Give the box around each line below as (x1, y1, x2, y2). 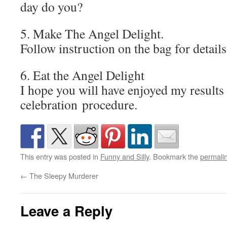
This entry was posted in (20, 151, 100, 162)
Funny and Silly (100, 151, 149, 162)
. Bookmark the (149, 151, 200, 162)
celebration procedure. (20, 96, 137, 113)
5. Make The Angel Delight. (20, 25, 164, 42)
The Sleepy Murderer (27, 170, 100, 181)
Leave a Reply (20, 201, 112, 220)
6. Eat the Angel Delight (20, 66, 144, 84)
